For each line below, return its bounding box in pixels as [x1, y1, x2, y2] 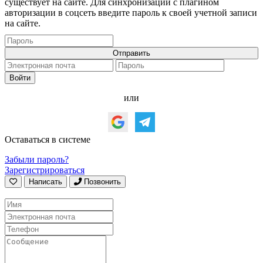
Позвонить [84, 177, 121, 186]
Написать [29, 177, 62, 186]
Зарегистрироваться [5, 164, 85, 175]
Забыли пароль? [5, 154, 69, 164]
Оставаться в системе [5, 134, 90, 144]
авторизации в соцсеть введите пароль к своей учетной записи [5, 7, 257, 18]
